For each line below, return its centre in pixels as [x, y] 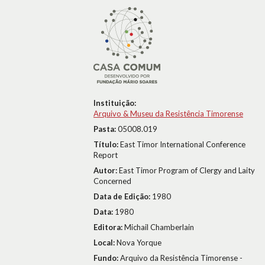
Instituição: [115, 103]
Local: [105, 243]
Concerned [112, 181]
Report [106, 155]
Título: [107, 144]
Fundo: [107, 258]
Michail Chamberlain [159, 227]
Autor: [106, 170]
